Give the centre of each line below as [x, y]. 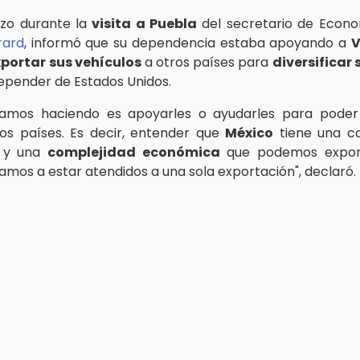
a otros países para [207, 62]
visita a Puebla [145, 23]
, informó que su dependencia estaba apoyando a [188, 43]
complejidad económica [134, 152]
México [250, 133]
